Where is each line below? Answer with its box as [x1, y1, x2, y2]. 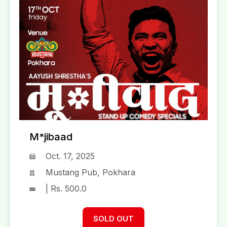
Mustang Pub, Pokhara [46, 167, 135, 178]
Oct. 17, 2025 [46, 151, 95, 162]
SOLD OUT [93, 214, 134, 224]
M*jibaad [29, 131, 72, 143]
